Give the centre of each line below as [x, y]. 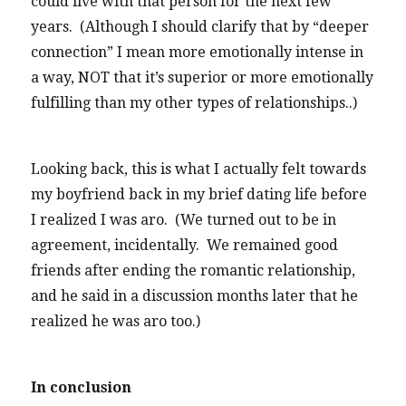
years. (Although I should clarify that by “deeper [200, 27]
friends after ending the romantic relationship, [193, 270]
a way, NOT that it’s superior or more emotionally [203, 78]
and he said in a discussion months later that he [195, 295]
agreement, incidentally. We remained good [185, 245]
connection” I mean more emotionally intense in [198, 53]
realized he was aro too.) [120, 321]
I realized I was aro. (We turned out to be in [184, 219]
